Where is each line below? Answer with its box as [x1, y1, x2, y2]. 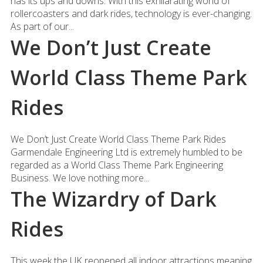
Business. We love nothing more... [10, 171, 149, 184]
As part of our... [10, 20, 74, 33]
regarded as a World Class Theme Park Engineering [10, 159, 223, 171]
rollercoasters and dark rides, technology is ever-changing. [10, 7, 252, 20]
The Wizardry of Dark [10, 186, 217, 213]
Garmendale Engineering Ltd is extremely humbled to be [10, 146, 242, 159]
